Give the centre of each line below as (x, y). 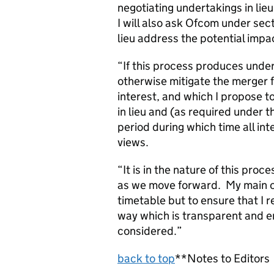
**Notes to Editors (222, 258)
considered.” (150, 231)
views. (133, 142)
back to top (146, 258)
